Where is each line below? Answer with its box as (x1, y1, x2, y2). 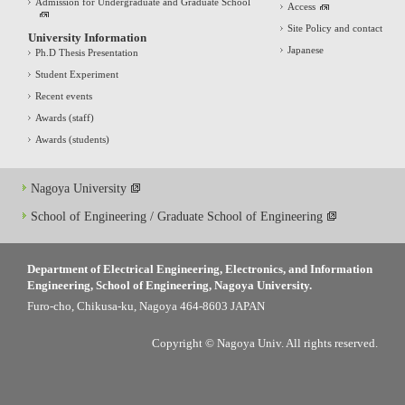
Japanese (287, 43, 324, 55)
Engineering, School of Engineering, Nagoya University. (27, 278, 312, 292)
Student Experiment (35, 68, 118, 80)
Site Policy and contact (287, 22, 382, 33)
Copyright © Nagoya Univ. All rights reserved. (152, 335, 378, 350)
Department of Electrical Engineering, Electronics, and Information (27, 261, 372, 276)
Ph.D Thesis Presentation (35, 46, 138, 58)
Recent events (35, 89, 92, 101)
